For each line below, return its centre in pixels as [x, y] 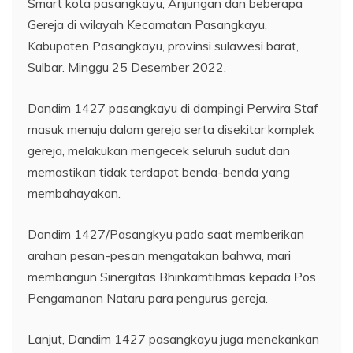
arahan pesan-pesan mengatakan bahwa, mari [159, 255]
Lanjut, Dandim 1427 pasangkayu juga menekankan [173, 338]
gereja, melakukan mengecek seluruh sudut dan [159, 150]
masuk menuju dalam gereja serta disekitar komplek [171, 129]
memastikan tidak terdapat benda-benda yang [159, 171]
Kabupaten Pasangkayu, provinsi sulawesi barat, [163, 45]
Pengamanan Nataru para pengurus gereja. [148, 297]
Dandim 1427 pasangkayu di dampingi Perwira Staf [173, 108]
